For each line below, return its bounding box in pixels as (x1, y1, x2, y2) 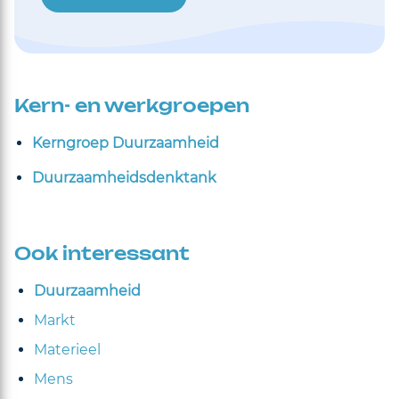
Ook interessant (14, 245, 190, 264)
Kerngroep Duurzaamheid (32, 134, 219, 151)
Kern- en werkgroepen (14, 97, 249, 116)
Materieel (34, 340, 101, 358)
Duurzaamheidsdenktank (32, 168, 216, 186)
